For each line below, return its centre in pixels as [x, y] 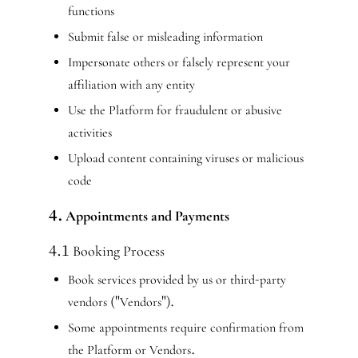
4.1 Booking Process [106, 251]
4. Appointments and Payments [139, 216]
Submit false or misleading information [165, 37]
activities [89, 133]
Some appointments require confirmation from [185, 328]
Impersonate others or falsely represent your [179, 62]
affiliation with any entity [131, 85]
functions [91, 11]
